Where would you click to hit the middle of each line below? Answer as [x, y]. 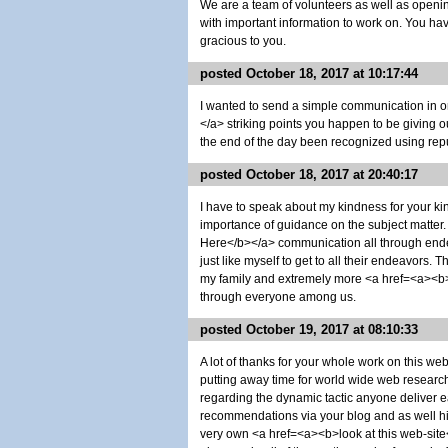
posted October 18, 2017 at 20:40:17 [309, 174]
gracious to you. [243, 41]
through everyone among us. [278, 297]
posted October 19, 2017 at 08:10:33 [309, 329]
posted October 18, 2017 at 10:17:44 [309, 73]
